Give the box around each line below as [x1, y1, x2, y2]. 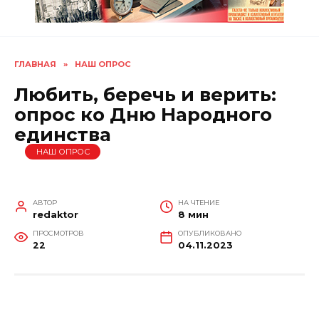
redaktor [32, 209, 78, 220]
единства [14, 122, 111, 146]
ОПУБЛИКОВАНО [177, 229, 241, 237]
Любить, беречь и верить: [14, 83, 276, 106]
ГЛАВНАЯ [14, 59, 56, 70]
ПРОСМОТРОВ [32, 229, 84, 237]
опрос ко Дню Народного [14, 103, 272, 126]
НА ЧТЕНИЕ [177, 198, 219, 206]
